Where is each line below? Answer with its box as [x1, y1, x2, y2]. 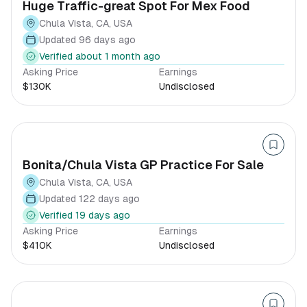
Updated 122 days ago [39, 193, 140, 204]
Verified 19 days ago [39, 209, 130, 221]
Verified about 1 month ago [39, 50, 160, 62]
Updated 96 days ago [39, 34, 136, 45]
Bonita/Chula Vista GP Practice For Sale [23, 158, 264, 172]
